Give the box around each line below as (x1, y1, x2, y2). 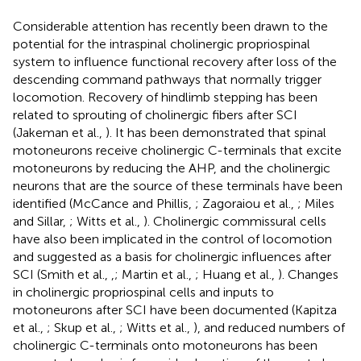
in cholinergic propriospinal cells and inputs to (13, 284, 274, 300)
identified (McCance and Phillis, (13, 195, 195, 211)
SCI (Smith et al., (13, 266, 111, 282)
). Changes (278, 266, 338, 282)
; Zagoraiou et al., (195, 195, 297, 211)
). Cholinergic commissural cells (143, 213, 326, 229)
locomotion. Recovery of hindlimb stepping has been (13, 89, 317, 105)
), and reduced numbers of (193, 319, 345, 335)
